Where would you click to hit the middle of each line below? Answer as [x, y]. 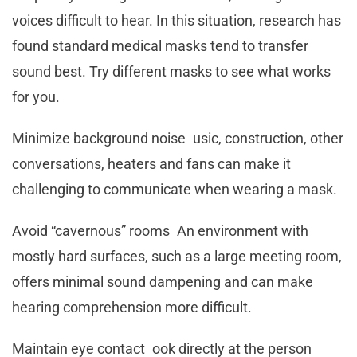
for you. [36, 96]
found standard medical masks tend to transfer [160, 45]
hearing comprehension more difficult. [132, 307]
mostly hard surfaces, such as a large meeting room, [177, 256]
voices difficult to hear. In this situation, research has [177, 20]
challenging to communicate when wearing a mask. [175, 189]
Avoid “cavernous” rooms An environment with [160, 230]
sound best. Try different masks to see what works [171, 71]
